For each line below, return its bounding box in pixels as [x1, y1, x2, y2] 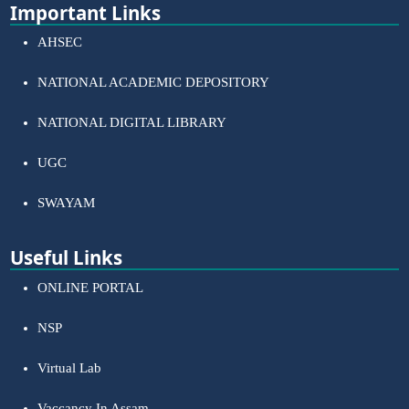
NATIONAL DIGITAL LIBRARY [37, 115, 227, 131]
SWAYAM [37, 195, 96, 211]
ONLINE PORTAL [37, 279, 144, 295]
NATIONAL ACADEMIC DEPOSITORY [37, 75, 270, 90]
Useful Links [10, 245, 123, 271]
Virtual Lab [37, 360, 102, 375]
